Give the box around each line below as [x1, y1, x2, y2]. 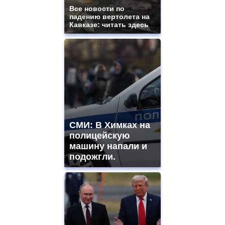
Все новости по [69, 5, 125, 13]
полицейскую [69, 131, 130, 141]
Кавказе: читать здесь [69, 21, 149, 29]
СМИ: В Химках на [69, 120, 150, 131]
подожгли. [69, 152, 116, 162]
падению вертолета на [69, 13, 150, 21]
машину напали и [69, 141, 147, 152]
